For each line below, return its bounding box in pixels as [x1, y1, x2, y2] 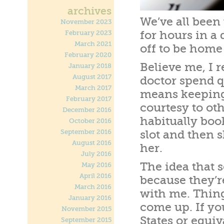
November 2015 [61, 205, 111, 212]
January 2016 [68, 194, 111, 201]
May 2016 [81, 161, 111, 168]
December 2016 [62, 106, 111, 113]
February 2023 [65, 29, 111, 36]
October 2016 [69, 117, 111, 124]
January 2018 [68, 62, 111, 69]
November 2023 [60, 18, 111, 25]
